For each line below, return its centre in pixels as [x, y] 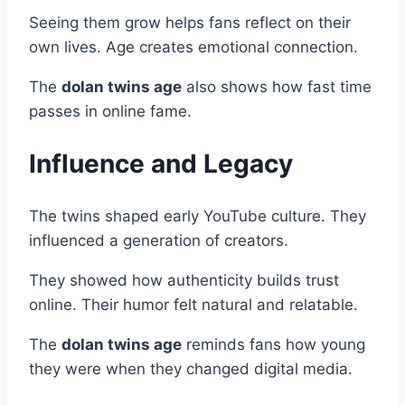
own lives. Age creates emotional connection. [193, 47]
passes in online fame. [110, 112]
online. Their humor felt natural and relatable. [193, 304]
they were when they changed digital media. [191, 368]
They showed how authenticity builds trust [184, 280]
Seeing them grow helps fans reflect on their [190, 23]
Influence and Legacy [161, 164]
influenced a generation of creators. [159, 240]
